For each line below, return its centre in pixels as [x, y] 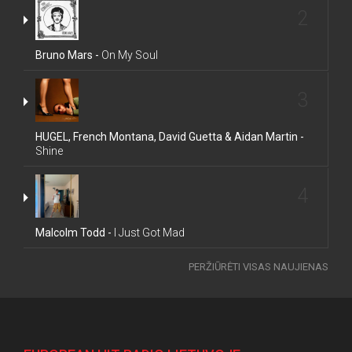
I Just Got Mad [148, 233]
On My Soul [128, 55]
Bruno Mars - [67, 55]
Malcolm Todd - [73, 233]
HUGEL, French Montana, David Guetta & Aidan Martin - [170, 137]
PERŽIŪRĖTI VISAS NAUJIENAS [258, 267]
